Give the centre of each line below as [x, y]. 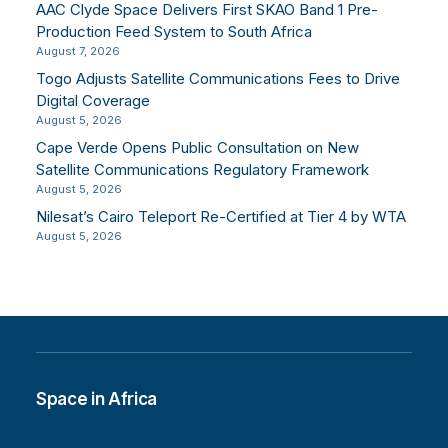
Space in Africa [96, 399]
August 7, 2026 [78, 51]
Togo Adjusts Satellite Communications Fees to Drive [218, 79]
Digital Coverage [93, 101]
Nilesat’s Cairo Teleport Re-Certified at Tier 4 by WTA [221, 217]
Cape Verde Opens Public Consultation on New [197, 148]
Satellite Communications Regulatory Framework [202, 170]
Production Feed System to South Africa [174, 32]
